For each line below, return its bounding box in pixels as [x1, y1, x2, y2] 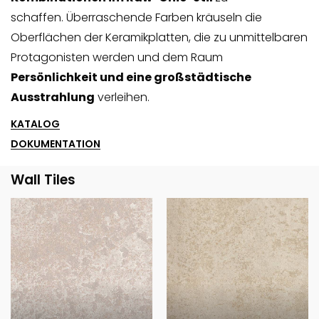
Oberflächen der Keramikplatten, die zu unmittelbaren [11, 28, 308, 46]
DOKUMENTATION [11, 136, 100, 151]
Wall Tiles [11, 169, 75, 189]
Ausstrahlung [11, 88, 95, 105]
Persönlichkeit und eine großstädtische [11, 68, 251, 85]
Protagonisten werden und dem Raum [11, 48, 223, 66]
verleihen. [95, 88, 150, 105]
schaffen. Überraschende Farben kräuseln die [11, 9, 262, 26]
